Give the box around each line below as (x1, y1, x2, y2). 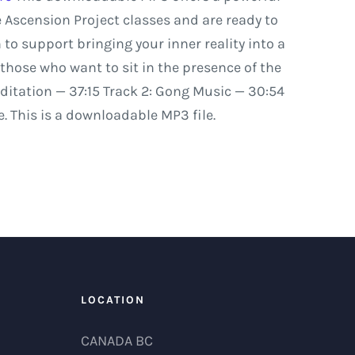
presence (181, 59, 241, 76)
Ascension (4, 11, 71, 29)
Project (73, 11, 120, 29)
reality (204, 35, 245, 52)
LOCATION (81, 293, 145, 307)
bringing (76, 35, 132, 52)
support (21, 35, 74, 52)
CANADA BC (81, 332, 153, 349)
